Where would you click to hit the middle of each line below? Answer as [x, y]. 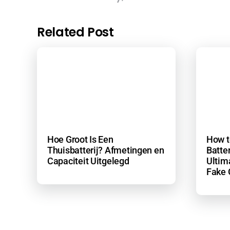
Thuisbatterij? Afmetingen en [106, 150]
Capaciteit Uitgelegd [88, 161]
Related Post [75, 32]
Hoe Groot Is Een [80, 140]
